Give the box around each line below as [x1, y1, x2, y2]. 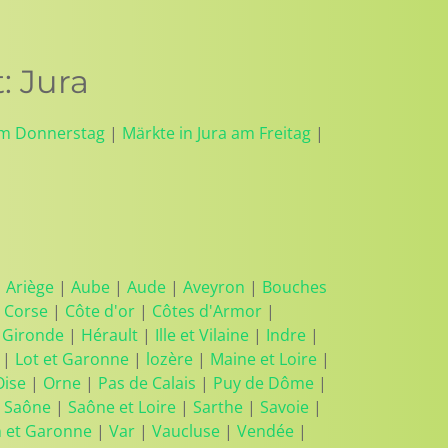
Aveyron [183, 276, 245, 298]
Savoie [260, 396, 309, 418]
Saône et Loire [68, 396, 176, 418]
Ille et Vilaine [155, 324, 249, 346]
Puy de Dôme [213, 372, 314, 394]
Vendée [237, 420, 294, 442]
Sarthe [193, 396, 243, 418]
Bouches [262, 276, 327, 298]
